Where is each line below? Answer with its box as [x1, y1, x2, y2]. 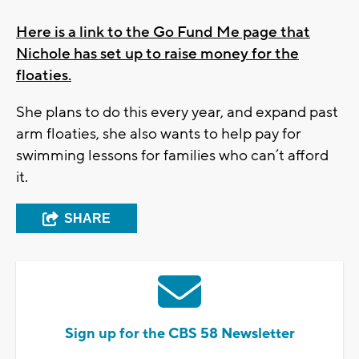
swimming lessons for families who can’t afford [16, 145, 329, 165]
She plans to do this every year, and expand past [16, 102, 338, 122]
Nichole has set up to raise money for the [16, 43, 299, 63]
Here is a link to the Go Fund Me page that [16, 22, 310, 42]
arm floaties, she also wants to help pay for [16, 123, 301, 143]
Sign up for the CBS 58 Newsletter [64, 324, 295, 343]
